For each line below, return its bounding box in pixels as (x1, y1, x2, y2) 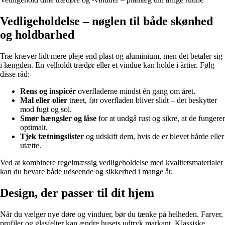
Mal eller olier (20, 96, 67, 105)
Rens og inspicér (20, 87, 76, 96)
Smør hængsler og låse (20, 114, 96, 123)
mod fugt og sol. (20, 105, 72, 114)
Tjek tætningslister (20, 132, 84, 141)
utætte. (20, 141, 41, 150)
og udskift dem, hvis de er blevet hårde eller (84, 132, 224, 141)
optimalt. (20, 123, 48, 132)
